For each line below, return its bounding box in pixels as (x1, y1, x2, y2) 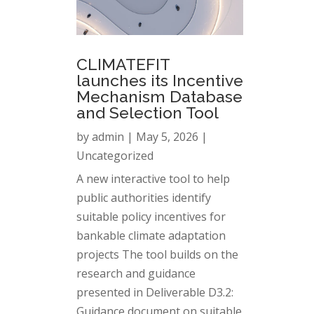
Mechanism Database (76, 86, 243, 106)
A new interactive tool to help (76, 170, 230, 186)
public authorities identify (76, 189, 211, 205)
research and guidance (76, 265, 196, 281)
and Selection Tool (76, 102, 219, 122)
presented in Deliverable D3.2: (76, 284, 233, 300)
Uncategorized (76, 147, 153, 163)
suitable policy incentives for (76, 208, 226, 224)
